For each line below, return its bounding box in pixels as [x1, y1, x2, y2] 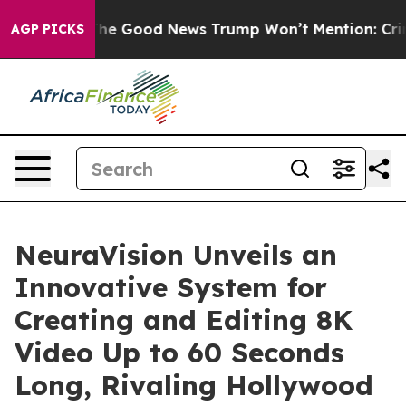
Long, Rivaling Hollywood [14, 368, 373, 402]
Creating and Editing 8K [14, 303, 353, 337]
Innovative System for [14, 270, 327, 304]
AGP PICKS [11, 21, 84, 37]
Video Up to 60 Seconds [14, 335, 344, 370]
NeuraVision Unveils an [14, 237, 337, 272]
